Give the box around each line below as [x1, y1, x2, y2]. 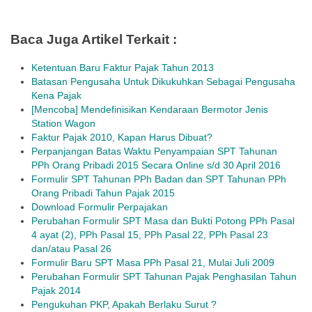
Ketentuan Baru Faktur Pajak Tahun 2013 [31, 62, 214, 73]
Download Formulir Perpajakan [31, 201, 168, 212]
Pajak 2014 [31, 285, 81, 296]
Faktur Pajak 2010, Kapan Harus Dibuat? [31, 132, 212, 143]
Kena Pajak [31, 90, 81, 101]
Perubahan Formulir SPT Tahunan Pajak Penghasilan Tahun [31, 271, 297, 282]
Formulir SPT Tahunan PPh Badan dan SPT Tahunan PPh [31, 173, 286, 185]
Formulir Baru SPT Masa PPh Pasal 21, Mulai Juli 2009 [31, 257, 274, 268]
